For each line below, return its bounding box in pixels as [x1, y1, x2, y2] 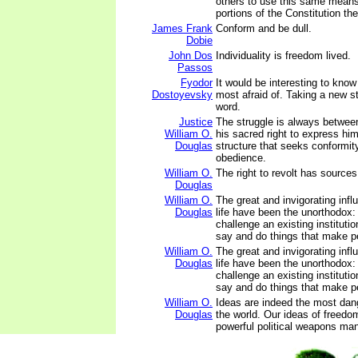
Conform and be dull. [216, 22, 312, 34]
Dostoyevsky [152, 89, 213, 101]
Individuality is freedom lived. [216, 50, 351, 62]
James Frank [152, 22, 213, 34]
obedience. [216, 152, 266, 164]
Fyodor [181, 77, 213, 89]
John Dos [169, 50, 213, 62]
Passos [177, 62, 213, 74]
